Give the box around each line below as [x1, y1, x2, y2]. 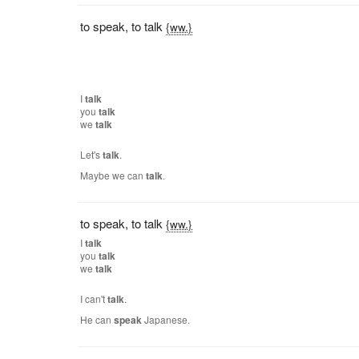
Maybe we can [80, 168, 147, 182]
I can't [80, 292, 108, 305]
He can [80, 313, 115, 326]
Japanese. [142, 313, 191, 326]
